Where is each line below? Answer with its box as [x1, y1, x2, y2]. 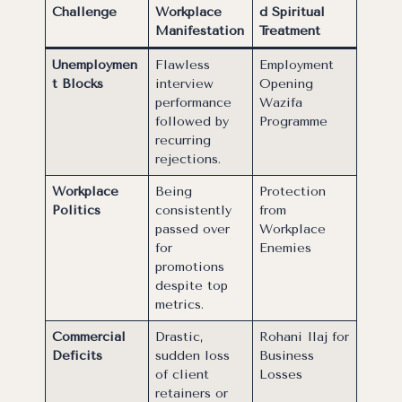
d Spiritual [259, 4, 326, 21]
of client [155, 367, 210, 383]
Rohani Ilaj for [259, 329, 350, 345]
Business [259, 348, 315, 364]
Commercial [52, 329, 127, 345]
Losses [259, 367, 303, 383]
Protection [259, 184, 327, 200]
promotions [155, 259, 225, 275]
